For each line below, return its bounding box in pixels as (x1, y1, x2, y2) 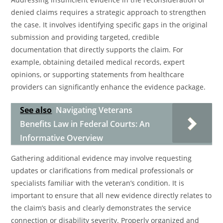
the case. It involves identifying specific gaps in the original (11, 20, 208, 29)
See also (20, 105, 52, 115)
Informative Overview (20, 132, 104, 143)
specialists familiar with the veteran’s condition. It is (11, 178, 185, 188)
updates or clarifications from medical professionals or (11, 166, 194, 175)
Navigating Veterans (56, 105, 133, 115)
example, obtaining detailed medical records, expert (11, 57, 185, 67)
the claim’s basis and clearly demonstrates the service (11, 203, 192, 213)
